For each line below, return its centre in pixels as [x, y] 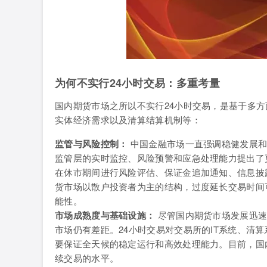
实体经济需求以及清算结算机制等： [128, 119]
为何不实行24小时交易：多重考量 [137, 83]
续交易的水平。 [87, 258]
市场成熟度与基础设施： [105, 215]
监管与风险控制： [91, 144]
